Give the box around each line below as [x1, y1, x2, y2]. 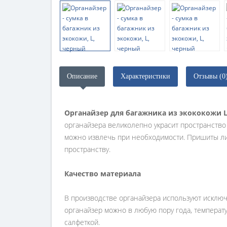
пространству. [64, 144, 112, 154]
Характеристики [121, 72, 170, 80]
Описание [67, 72, 97, 80]
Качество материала [64, 169, 141, 178]
